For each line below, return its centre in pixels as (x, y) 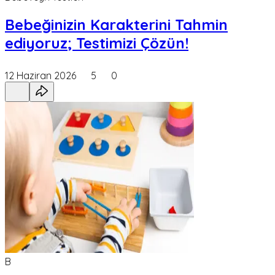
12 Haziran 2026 (41, 75)
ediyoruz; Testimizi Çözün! (97, 43)
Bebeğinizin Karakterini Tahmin (116, 25)
